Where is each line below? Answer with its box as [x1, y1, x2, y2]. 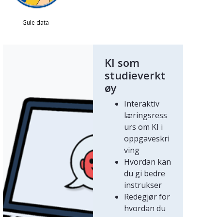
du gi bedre [124, 168, 165, 179]
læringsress [124, 109, 167, 121]
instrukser [124, 179, 162, 190]
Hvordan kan [124, 156, 171, 167]
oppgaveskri [124, 133, 170, 144]
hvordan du [124, 202, 166, 214]
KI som [104, 55, 139, 70]
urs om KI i [124, 121, 163, 132]
